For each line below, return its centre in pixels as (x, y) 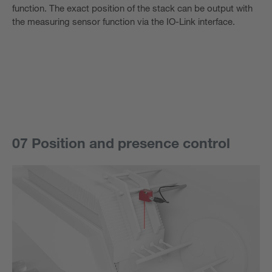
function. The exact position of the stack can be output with (132, 8)
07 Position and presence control (121, 143)
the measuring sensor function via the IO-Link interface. (124, 22)
